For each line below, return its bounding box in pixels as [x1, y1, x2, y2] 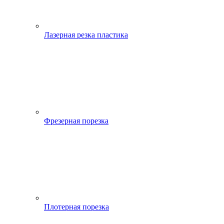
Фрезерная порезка [44, 116, 108, 125]
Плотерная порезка [44, 202, 109, 211]
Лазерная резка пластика [44, 30, 128, 39]
